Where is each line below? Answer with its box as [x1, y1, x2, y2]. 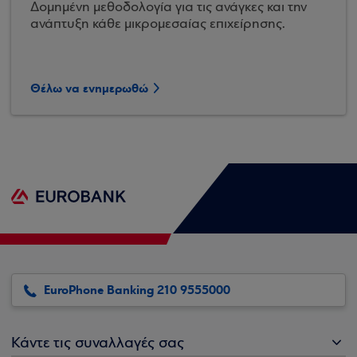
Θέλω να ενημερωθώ [30, 80, 148, 96]
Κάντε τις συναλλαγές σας [11, 335, 184, 351]
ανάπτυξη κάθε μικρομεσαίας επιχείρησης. [30, 17, 285, 32]
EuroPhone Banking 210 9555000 [44, 282, 230, 298]
